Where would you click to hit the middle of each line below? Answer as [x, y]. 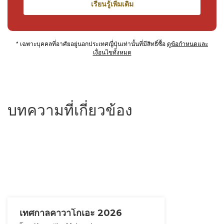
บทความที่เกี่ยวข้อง [70, 109]
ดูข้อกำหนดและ [187, 43]
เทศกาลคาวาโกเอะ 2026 [71, 213]
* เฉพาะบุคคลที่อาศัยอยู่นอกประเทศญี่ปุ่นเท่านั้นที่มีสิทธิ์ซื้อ [91, 43]
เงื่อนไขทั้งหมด [112, 52]
